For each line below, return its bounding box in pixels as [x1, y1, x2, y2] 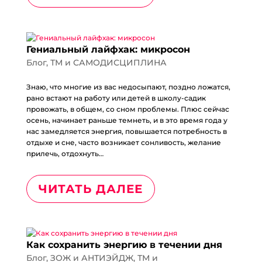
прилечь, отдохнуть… [26, 149, 104, 158]
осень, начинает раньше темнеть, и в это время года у [26, 116, 227, 125]
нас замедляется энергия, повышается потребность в [26, 127, 227, 136]
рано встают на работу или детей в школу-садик [26, 94, 206, 102]
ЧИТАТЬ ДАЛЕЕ [38, 182, 143, 196]
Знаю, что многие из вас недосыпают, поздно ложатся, [26, 82, 230, 91]
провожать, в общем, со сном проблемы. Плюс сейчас [26, 105, 229, 113]
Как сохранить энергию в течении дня [26, 239, 222, 250]
